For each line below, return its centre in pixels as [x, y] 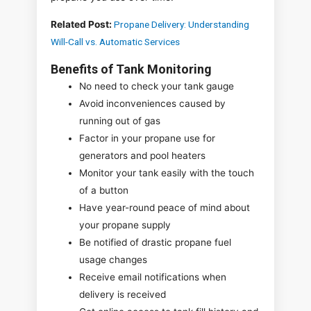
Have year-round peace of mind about [165, 207]
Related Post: [82, 24]
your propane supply [125, 225]
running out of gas [120, 120]
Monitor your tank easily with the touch [167, 173]
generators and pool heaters [143, 155]
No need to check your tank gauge [157, 86]
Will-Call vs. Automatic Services [115, 41]
